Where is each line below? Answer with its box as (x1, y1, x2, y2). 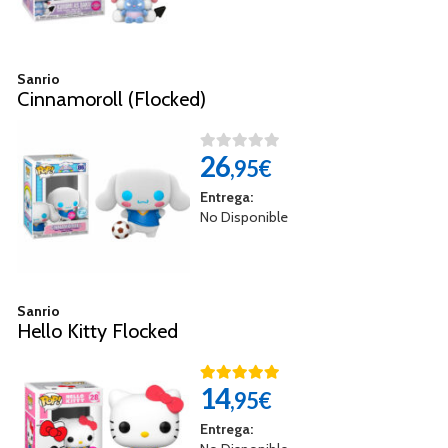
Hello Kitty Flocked (17, 318, 178, 343)
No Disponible (199, 207, 288, 226)
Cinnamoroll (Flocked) (17, 86, 206, 111)
